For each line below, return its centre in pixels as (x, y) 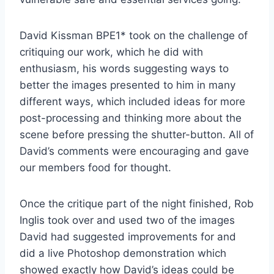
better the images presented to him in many (128, 85)
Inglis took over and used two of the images (127, 220)
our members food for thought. (95, 168)
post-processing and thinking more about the (131, 118)
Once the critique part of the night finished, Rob (137, 204)
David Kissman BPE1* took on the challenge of (134, 36)
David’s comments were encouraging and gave (134, 151)
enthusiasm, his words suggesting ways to (124, 69)
